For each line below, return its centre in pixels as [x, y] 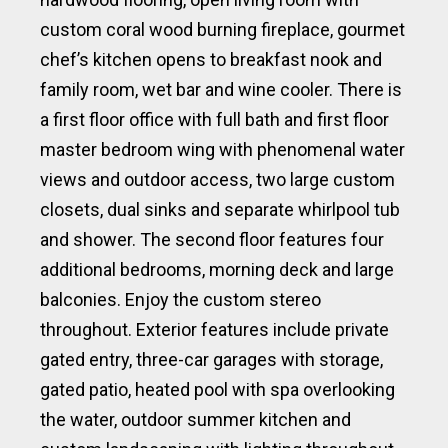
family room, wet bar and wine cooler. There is [221, 89]
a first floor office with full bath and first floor [214, 119]
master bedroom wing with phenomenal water [222, 149]
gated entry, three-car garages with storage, [211, 359]
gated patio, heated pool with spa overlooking [217, 389]
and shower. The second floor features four [212, 239]
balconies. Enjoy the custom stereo [180, 299]
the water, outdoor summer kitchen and [195, 419]
